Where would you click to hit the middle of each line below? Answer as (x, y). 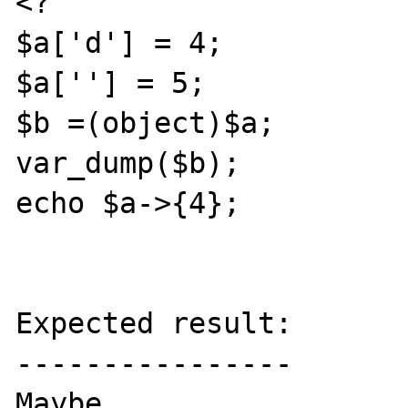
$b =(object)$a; (146, 122)
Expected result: (154, 323)
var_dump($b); (128, 163)
